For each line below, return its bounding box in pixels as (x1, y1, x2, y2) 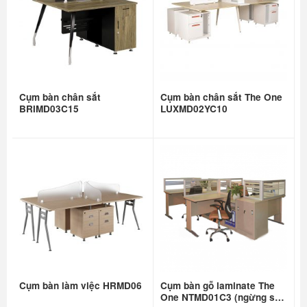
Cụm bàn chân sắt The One (160, 90, 282, 104)
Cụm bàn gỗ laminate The (160, 278, 275, 292)
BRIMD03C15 (19, 102, 79, 116)
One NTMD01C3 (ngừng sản (160, 290, 286, 304)
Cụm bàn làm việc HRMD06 (19, 278, 142, 292)
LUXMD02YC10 (160, 102, 228, 116)
